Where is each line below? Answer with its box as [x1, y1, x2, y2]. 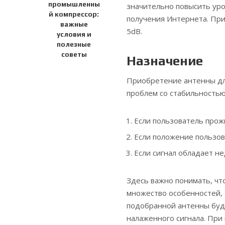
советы [61, 50, 87, 59]
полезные [57, 40, 91, 49]
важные [60, 20, 88, 29]
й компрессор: [49, 10, 99, 19]
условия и [56, 30, 91, 39]
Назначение [127, 53, 203, 68]
